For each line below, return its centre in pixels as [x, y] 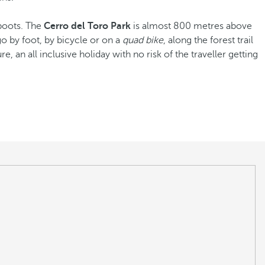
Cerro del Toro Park [87, 26]
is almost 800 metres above [191, 26]
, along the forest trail [208, 40]
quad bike [143, 40]
